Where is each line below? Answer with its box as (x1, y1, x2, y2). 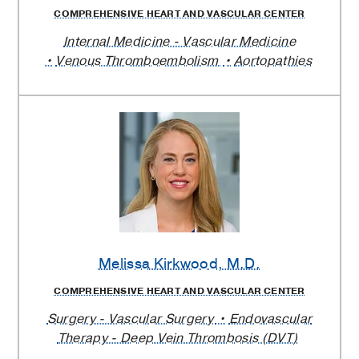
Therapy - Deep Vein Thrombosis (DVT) (57, 329, 298, 348)
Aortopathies (234, 51, 312, 70)
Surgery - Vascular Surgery (46, 310, 217, 329)
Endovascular (228, 310, 313, 329)
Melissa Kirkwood (98, 253, 219, 273)
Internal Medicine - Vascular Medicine (63, 32, 296, 50)
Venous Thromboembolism (55, 51, 222, 70)
